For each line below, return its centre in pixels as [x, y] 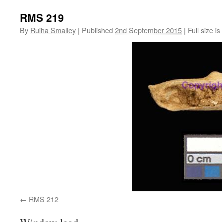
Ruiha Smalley [53, 30]
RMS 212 [44, 199]
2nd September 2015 [148, 30]
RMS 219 [42, 17]
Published [97, 30]
